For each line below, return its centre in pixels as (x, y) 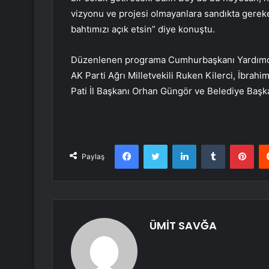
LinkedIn (211, 144)
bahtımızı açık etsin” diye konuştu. (143, 29)
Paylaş (93, 157)
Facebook (156, 144)
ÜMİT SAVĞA (183, 226)
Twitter (180, 144)
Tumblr (237, 144)
